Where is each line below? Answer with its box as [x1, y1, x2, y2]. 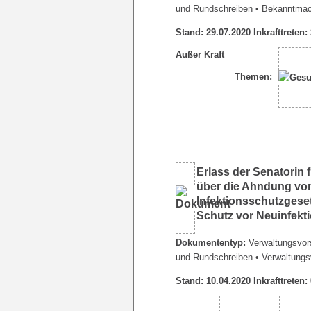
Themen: [235, 71, 272, 82]
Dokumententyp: [176, 237, 246, 248]
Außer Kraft [176, 49, 224, 60]
